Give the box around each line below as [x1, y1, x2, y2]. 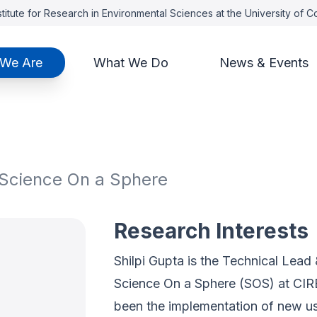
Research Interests [113, 218, 309, 243]
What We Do [93, 55, 168, 70]
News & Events [219, 55, 309, 70]
